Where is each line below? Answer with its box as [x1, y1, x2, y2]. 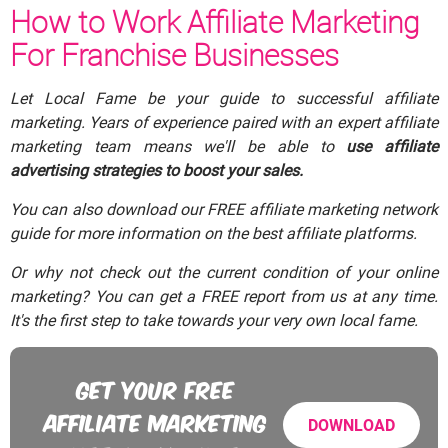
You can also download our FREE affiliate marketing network [10, 198, 438, 221]
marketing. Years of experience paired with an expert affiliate [10, 111, 438, 134]
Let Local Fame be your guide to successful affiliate [10, 87, 438, 110]
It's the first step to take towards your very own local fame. [10, 309, 418, 332]
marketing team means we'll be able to [10, 135, 347, 158]
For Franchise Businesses [10, 34, 339, 76]
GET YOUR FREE [76, 371, 235, 405]
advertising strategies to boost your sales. [10, 159, 303, 182]
